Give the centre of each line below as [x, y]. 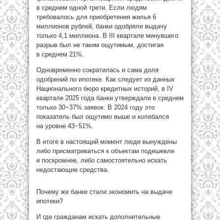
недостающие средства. [73, 170]
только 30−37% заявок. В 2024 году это [96, 107]
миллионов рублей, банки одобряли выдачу [102, 26]
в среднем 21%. [60, 54]
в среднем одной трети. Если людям [92, 8]
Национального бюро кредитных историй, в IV [105, 89]
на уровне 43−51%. [65, 126]
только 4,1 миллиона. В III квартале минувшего [107, 36]
